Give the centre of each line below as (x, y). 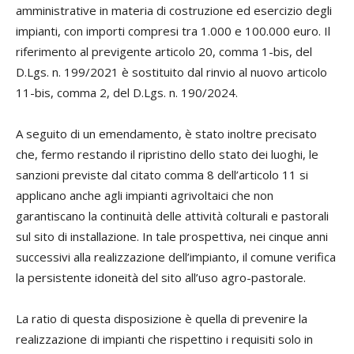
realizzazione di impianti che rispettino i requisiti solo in (164, 339)
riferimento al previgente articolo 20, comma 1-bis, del (164, 51)
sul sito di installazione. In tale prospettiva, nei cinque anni (172, 236)
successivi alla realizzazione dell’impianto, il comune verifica (176, 256)
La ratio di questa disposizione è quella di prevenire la (162, 318)
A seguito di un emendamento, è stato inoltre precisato (166, 133)
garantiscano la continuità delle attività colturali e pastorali (172, 215)
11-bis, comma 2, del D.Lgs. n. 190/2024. (127, 92)
